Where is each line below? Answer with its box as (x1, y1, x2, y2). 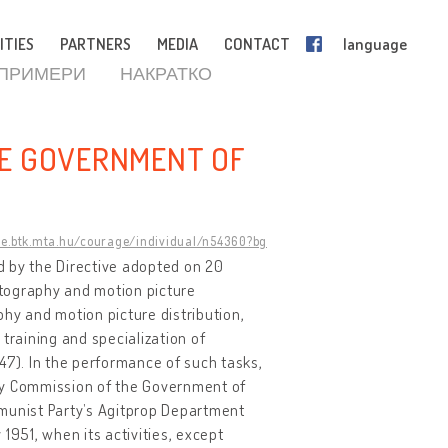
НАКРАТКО (119, 62, 212, 84)
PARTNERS (60, 34, 131, 54)
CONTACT (224, 34, 290, 54)
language (343, 34, 407, 54)
